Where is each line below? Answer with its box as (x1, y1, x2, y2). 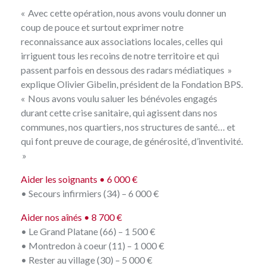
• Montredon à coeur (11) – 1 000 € (21, 239, 164, 251)
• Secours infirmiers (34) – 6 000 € (21, 187, 159, 199)
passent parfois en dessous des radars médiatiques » (21, 64, 232, 75)
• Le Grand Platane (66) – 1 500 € (21, 225, 156, 237)
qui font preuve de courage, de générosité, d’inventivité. (21, 135, 243, 147)
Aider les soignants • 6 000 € (21, 173, 138, 185)
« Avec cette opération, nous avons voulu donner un (21, 7, 226, 18)
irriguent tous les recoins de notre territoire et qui (21, 49, 219, 61)
